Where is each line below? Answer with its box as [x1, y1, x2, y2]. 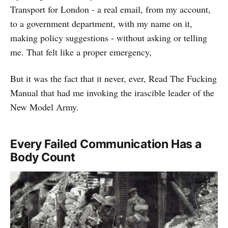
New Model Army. [10, 101, 79, 113]
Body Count [10, 150, 75, 165]
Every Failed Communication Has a [10, 137, 202, 152]
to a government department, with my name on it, [10, 17, 192, 30]
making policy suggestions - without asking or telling [10, 32, 207, 44]
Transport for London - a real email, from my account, [10, 3, 211, 16]
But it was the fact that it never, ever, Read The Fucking [10, 72, 217, 85]
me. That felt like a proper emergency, [10, 46, 152, 59]
